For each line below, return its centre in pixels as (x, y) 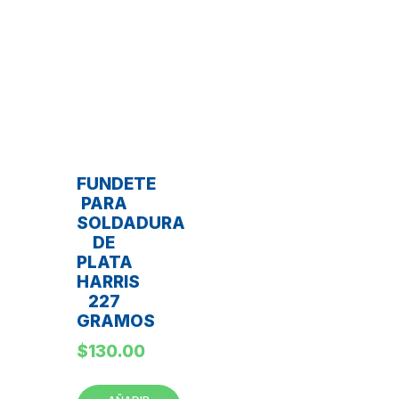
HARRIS (108, 281)
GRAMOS (116, 321)
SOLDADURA (131, 223)
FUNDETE (116, 183)
